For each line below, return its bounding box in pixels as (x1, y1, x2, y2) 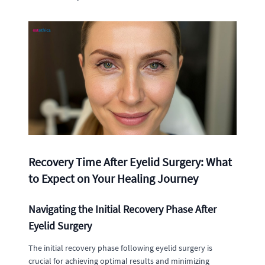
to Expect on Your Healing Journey (28, 170, 198, 186)
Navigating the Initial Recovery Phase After (28, 202, 216, 216)
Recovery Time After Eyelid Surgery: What (28, 154, 232, 169)
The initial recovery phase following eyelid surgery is (28, 242, 212, 253)
